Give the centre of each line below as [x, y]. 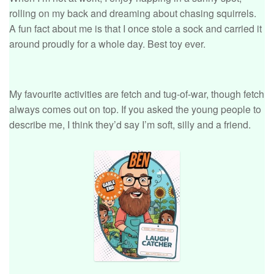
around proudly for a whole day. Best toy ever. [107, 43]
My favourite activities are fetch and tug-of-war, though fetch [137, 94]
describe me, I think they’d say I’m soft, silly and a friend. [130, 124]
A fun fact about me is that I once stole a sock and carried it [135, 28]
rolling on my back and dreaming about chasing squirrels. [133, 13]
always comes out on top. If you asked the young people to [135, 109]
